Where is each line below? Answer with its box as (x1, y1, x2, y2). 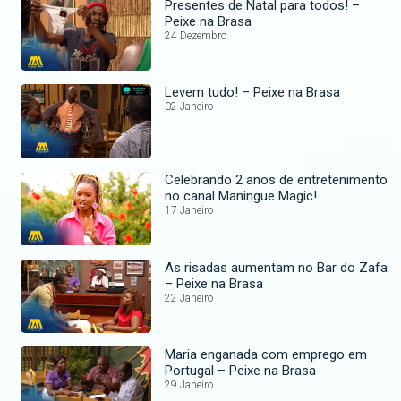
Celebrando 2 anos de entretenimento (165, 172, 388, 189)
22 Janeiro (165, 291, 214, 304)
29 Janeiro (165, 379, 214, 392)
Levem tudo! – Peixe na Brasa (165, 84, 341, 101)
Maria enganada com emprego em (165, 346, 368, 363)
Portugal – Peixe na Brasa (165, 363, 317, 380)
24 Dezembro (165, 29, 227, 42)
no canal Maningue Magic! (165, 188, 318, 205)
